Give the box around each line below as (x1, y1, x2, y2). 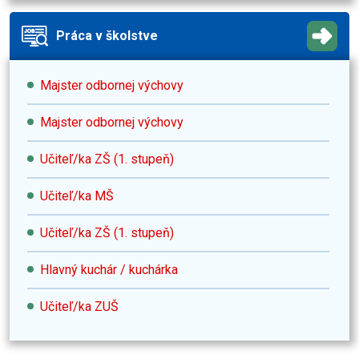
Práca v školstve (56, 28, 158, 44)
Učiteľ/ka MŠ (40, 188, 114, 204)
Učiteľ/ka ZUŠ (40, 299, 119, 315)
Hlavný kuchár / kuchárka (40, 262, 178, 278)
